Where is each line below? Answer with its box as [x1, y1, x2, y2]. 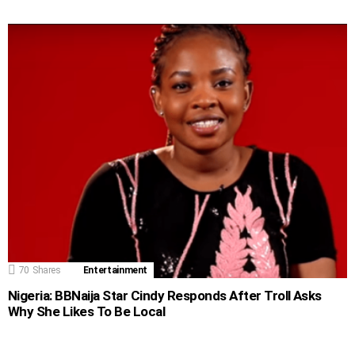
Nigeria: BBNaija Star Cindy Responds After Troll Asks [8, 287, 322, 303]
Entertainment [82, 264, 148, 276]
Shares [32, 264, 61, 276]
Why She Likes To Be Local [8, 303, 166, 319]
